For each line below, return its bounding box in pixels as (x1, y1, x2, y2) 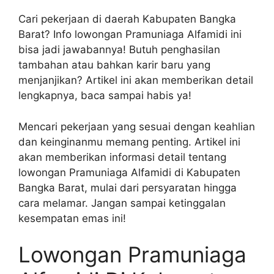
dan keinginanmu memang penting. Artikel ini (18, 135, 240, 148)
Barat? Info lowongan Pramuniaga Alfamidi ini (18, 28, 242, 41)
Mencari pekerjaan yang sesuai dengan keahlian (18, 120, 255, 133)
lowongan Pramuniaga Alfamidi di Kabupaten (18, 166, 240, 179)
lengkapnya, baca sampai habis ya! (18, 89, 191, 102)
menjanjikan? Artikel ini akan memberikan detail (18, 74, 253, 87)
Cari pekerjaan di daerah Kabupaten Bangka (18, 13, 236, 26)
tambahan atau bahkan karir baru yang (18, 59, 210, 72)
